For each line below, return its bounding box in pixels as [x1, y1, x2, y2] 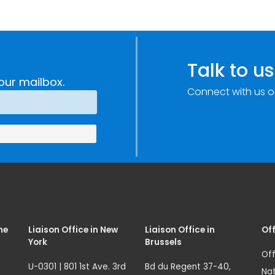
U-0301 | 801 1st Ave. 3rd [28, 261, 126, 273]
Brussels [145, 236, 182, 249]
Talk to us [187, 57, 274, 83]
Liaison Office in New [28, 224, 118, 236]
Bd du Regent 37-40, [145, 261, 231, 273]
